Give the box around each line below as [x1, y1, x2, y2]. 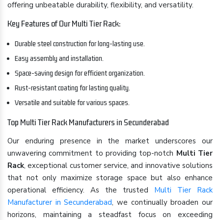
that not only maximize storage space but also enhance [7, 173, 213, 183]
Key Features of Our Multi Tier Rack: [7, 19, 121, 28]
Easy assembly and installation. [15, 54, 104, 62]
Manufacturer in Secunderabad [7, 197, 112, 207]
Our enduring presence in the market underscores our [7, 136, 213, 146]
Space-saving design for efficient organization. [15, 69, 145, 77]
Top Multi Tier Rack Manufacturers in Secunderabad [7, 117, 169, 127]
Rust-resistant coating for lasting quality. [15, 83, 130, 92]
